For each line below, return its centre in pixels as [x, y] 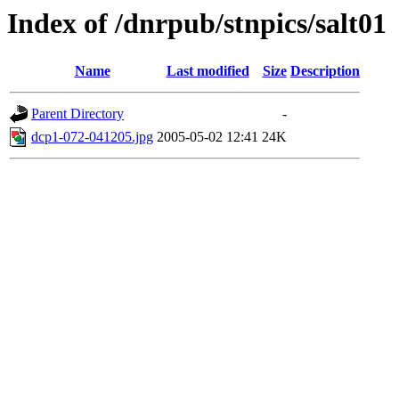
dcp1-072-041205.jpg [92, 137]
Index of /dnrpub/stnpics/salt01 [197, 23]
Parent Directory [77, 114]
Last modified [208, 71]
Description [325, 71]
